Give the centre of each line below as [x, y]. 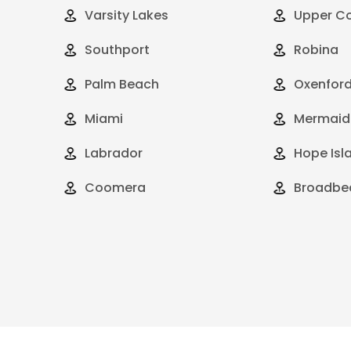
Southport [117, 49]
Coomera [115, 187]
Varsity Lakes [127, 15]
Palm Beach [122, 84]
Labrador [114, 153]
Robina [316, 49]
